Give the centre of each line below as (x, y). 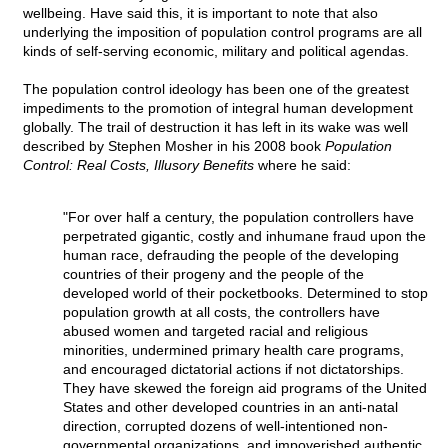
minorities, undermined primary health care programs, (233, 350)
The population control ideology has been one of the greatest (216, 89)
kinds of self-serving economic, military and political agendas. (216, 51)
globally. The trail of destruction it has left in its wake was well (215, 127)
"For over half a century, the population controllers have (238, 217)
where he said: (302, 165)
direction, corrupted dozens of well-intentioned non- (225, 426)
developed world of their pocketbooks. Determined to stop (245, 293)
